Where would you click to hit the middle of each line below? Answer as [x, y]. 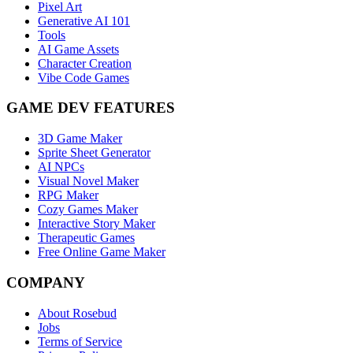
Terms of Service [80, 341]
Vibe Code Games [84, 77]
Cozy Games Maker [88, 210]
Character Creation [85, 63]
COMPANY [46, 282]
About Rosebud [77, 313]
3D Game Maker [80, 139]
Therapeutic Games [86, 238]
